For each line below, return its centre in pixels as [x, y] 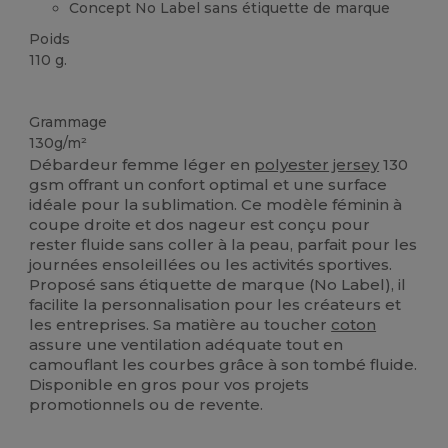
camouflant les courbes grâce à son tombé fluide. [223, 365]
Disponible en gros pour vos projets [169, 385]
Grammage [68, 121]
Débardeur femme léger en [142, 165]
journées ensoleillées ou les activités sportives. [211, 265]
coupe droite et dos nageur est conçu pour [200, 225]
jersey [356, 165]
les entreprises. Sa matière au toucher [180, 325]
